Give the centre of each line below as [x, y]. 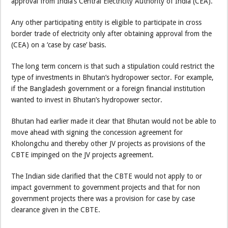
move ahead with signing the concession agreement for [97, 132]
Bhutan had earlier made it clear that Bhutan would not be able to [114, 121]
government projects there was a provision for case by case [103, 198]
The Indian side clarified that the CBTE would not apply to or [107, 176]
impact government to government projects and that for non [106, 187]
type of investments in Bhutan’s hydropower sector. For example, [113, 77]
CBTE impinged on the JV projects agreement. [83, 154]
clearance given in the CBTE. [56, 209]
